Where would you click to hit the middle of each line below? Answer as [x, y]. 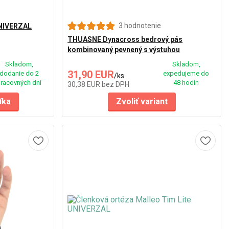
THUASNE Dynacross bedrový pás [125, 39]
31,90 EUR [91, 74]
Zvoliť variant [142, 101]
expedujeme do [186, 73]
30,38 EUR [85, 84]
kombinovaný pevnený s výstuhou [124, 49]
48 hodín [186, 82]
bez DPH [116, 84]
